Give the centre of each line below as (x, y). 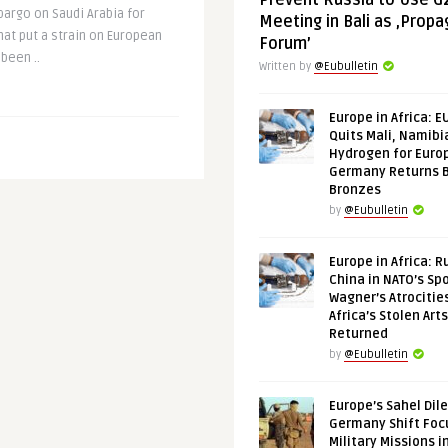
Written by (286, 66)
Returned (358, 334)
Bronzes (355, 190)
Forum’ (285, 44)
